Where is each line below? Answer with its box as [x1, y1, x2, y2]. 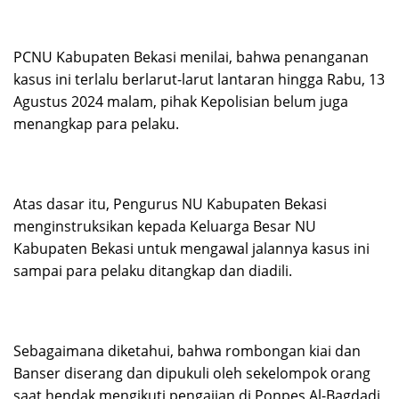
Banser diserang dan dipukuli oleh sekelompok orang [13, 363, 370, 384]
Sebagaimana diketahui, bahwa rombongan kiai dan [13, 341, 361, 362]
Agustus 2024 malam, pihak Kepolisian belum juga [13, 92, 348, 112]
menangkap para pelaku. [13, 114, 179, 134]
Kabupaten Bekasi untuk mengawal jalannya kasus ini [13, 239, 370, 259]
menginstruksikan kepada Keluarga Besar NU [13, 216, 316, 237]
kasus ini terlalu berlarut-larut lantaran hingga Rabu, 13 [13, 69, 385, 90]
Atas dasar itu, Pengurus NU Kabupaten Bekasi [13, 194, 327, 215]
